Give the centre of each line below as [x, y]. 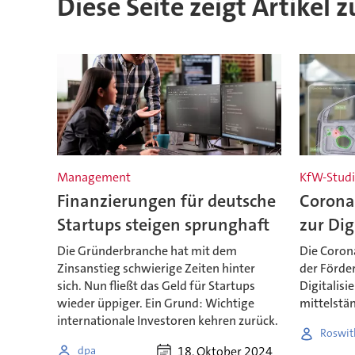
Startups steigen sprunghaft [163, 225]
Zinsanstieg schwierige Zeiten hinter [156, 268]
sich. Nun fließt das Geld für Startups [156, 285]
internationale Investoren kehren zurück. [167, 320]
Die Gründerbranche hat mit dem [147, 250]
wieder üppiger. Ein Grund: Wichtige [155, 303]
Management [94, 177]
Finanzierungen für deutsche [166, 201]
